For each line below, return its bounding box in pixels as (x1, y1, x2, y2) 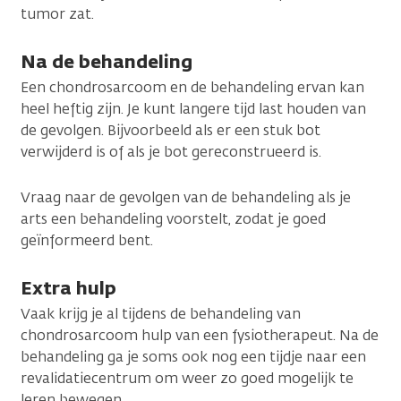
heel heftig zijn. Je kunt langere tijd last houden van (21, 98, 366, 118)
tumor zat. (21, 4, 94, 23)
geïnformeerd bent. (21, 230, 153, 250)
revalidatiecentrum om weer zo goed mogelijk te (21, 368, 354, 388)
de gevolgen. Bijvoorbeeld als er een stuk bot (21, 120, 320, 140)
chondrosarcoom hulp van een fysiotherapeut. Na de (21, 325, 379, 345)
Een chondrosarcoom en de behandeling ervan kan (21, 77, 364, 97)
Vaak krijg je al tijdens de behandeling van (21, 303, 301, 323)
